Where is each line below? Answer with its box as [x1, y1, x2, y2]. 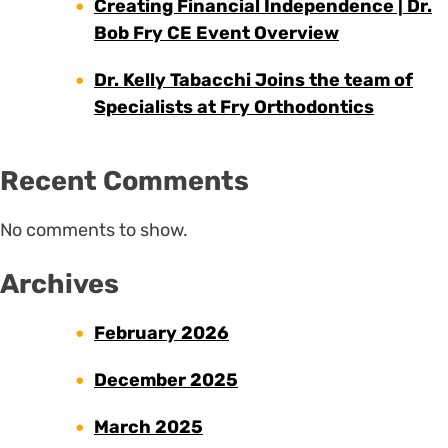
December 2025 [94, 369, 238, 392]
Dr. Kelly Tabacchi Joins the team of [94, 68, 413, 91]
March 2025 [94, 416, 203, 439]
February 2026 [94, 322, 229, 345]
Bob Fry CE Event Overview [94, 21, 339, 44]
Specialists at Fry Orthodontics [94, 95, 374, 118]
